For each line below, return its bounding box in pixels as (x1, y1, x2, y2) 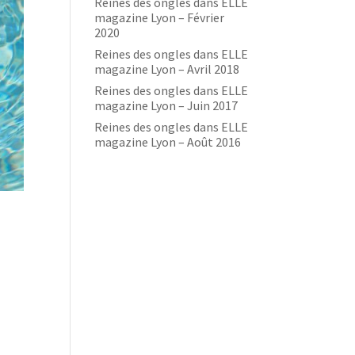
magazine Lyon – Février (94, 10, 225, 25)
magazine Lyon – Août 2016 (94, 134, 242, 150)
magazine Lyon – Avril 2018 (94, 61, 240, 77)
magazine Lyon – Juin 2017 (94, 97, 239, 113)
